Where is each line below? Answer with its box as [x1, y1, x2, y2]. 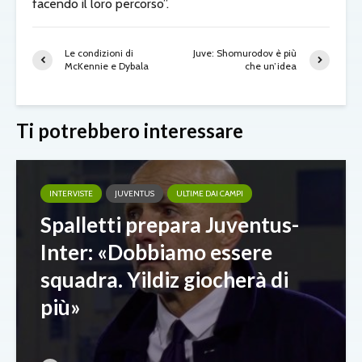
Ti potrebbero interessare [16, 119, 243, 143]
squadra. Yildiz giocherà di [40, 267, 288, 293]
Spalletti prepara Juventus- [40, 212, 299, 238]
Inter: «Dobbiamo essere [40, 239, 272, 266]
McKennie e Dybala [65, 60, 149, 73]
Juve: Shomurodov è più [193, 47, 297, 60]
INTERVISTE [49, 188, 93, 200]
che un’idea [245, 60, 297, 73]
